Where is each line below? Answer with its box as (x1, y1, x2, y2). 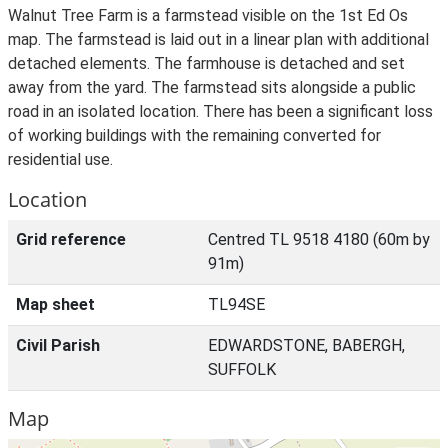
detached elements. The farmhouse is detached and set (8, 54, 405, 73)
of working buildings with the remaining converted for (8, 126, 381, 145)
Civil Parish (16, 336, 100, 355)
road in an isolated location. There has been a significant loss (8, 102, 433, 121)
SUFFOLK (208, 360, 276, 379)
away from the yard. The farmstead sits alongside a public (8, 78, 416, 97)
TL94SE (208, 295, 265, 314)
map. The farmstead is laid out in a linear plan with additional (8, 30, 429, 49)
